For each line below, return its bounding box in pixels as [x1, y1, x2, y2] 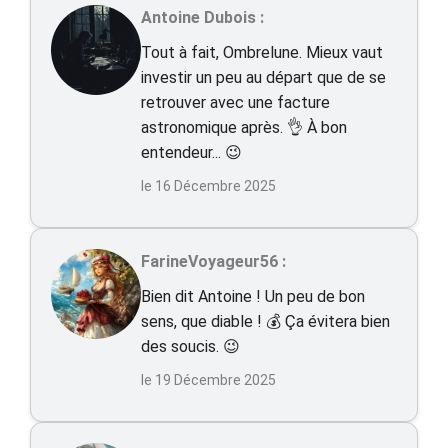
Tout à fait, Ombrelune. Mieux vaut [141, 43, 383, 62]
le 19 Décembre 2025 [141, 372, 276, 388]
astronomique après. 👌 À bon [141, 118, 347, 137]
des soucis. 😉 [141, 337, 240, 356]
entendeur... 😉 [141, 143, 242, 162]
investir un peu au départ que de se [141, 68, 386, 87]
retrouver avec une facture [141, 93, 330, 112]
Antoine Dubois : [141, 8, 264, 27]
